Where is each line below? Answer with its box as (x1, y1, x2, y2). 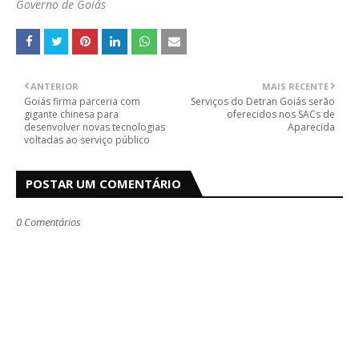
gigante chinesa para (24, 107, 119, 122)
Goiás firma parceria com (24, 95, 140, 109)
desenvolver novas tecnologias (24, 120, 165, 135)
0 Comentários (16, 215, 81, 230)
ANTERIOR (30, 80, 79, 93)
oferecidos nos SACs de (227, 107, 335, 122)
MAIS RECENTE (262, 80, 329, 93)
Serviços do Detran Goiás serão (191, 95, 335, 109)
